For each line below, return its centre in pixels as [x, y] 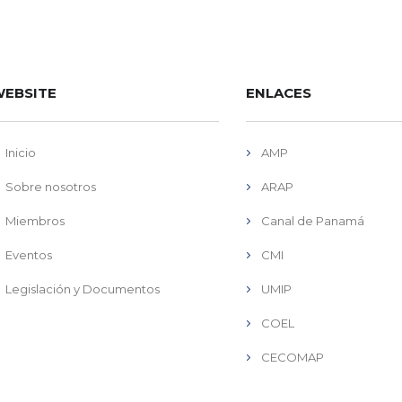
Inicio [21, 153]
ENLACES [279, 93]
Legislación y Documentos [83, 289]
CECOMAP [293, 357]
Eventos [29, 255]
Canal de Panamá [313, 221]
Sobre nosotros [51, 187]
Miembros [35, 221]
